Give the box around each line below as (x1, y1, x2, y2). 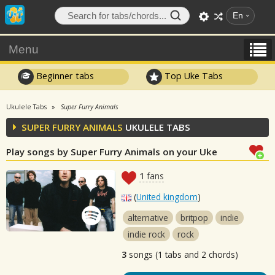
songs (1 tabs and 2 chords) (126, 249, 239, 260)
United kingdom (136, 191, 198, 203)
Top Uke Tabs (162, 69, 223, 82)
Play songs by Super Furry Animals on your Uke (6, 145, 217, 158)
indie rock (128, 228, 166, 240)
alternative (128, 212, 169, 223)
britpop (180, 212, 209, 223)
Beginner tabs (33, 69, 94, 82)
